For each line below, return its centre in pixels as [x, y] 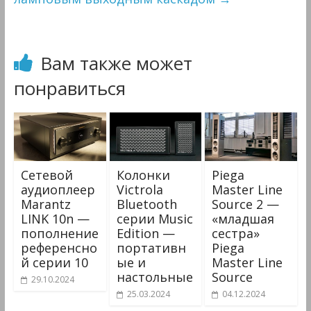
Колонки [143, 175]
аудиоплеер [58, 189]
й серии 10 [54, 262]
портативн [151, 247]
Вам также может [116, 64]
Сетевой [47, 175]
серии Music [154, 218]
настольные [154, 277]
